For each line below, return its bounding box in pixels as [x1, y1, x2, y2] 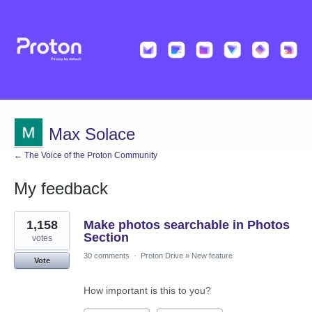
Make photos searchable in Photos [84, 218, 290, 233]
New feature [192, 251, 233, 260]
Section [84, 231, 129, 245]
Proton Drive [141, 251, 183, 260]
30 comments [84, 251, 130, 260]
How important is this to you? [84, 285, 211, 297]
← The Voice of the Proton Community [14, 150, 157, 161]
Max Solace [49, 125, 135, 144]
